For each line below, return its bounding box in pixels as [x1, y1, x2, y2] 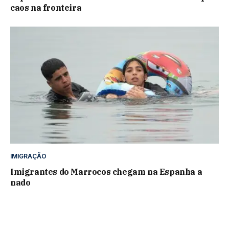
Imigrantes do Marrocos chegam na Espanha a [10, 167, 202, 177]
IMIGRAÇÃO [10, 152, 47, 161]
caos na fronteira [10, 2, 82, 13]
